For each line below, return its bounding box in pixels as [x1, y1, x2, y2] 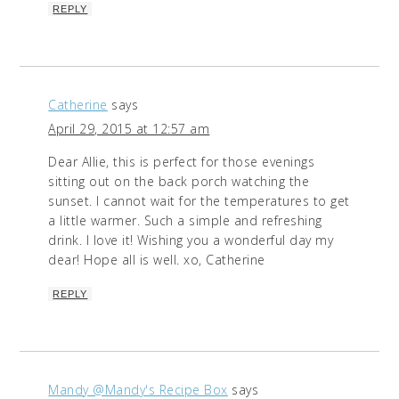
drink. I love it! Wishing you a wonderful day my [48, 232, 334, 249]
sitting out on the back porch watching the [48, 173, 310, 191]
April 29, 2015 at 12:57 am [48, 120, 210, 138]
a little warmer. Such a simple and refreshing [48, 212, 322, 230]
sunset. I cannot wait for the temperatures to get [48, 192, 350, 210]
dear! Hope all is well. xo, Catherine [48, 251, 265, 269]
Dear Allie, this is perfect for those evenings [48, 153, 315, 171]
